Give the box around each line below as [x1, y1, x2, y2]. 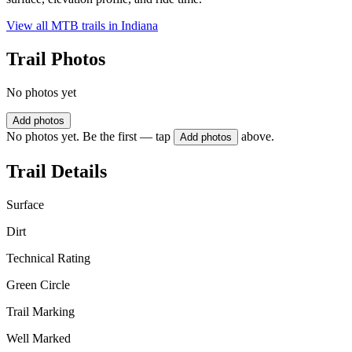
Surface [6, 197, 44, 211]
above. [241, 130, 274, 144]
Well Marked [6, 331, 71, 345]
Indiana [121, 19, 158, 33]
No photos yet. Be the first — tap [6, 130, 170, 144]
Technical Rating [6, 251, 90, 265]
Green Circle [6, 277, 70, 291]
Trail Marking [6, 304, 75, 318]
